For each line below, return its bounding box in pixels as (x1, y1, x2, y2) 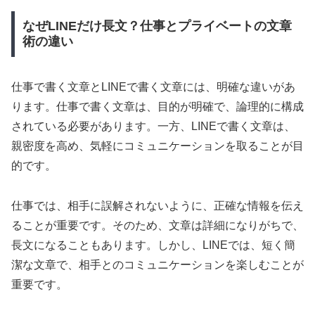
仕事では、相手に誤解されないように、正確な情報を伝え (11, 200, 304, 212)
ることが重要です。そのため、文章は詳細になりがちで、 (11, 219, 304, 232)
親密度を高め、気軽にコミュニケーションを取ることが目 (11, 140, 304, 153)
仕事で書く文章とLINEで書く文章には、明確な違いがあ (11, 81, 295, 94)
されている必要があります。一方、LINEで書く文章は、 (11, 120, 295, 133)
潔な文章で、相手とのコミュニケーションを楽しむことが (11, 259, 304, 271)
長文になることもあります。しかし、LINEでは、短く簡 (11, 239, 295, 252)
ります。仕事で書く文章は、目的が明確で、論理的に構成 (11, 101, 304, 113)
